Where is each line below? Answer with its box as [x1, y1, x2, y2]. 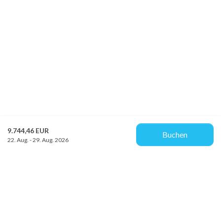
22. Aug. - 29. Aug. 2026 [7, 136, 69, 144]
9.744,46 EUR [7, 126, 49, 135]
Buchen [162, 130, 188, 139]
